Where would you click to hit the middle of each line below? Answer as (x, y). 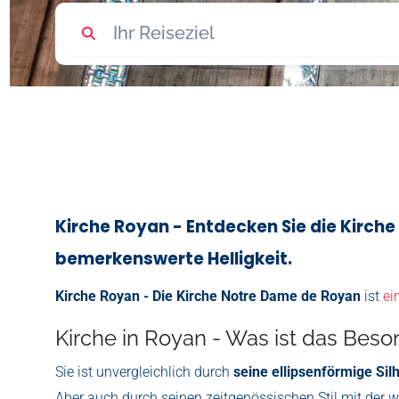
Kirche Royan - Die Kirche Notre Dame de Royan (210, 296)
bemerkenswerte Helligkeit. (174, 258)
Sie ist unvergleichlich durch (144, 371)
